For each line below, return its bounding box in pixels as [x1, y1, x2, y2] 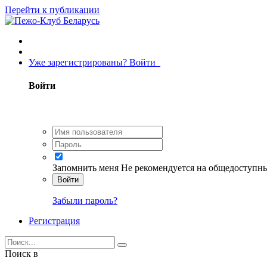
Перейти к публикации [5, 5, 100, 15]
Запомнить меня [52, 162, 119, 173]
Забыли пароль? [52, 195, 117, 206]
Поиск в [5, 248, 38, 259]
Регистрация [29, 215, 80, 226]
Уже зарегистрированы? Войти [29, 57, 160, 67]
